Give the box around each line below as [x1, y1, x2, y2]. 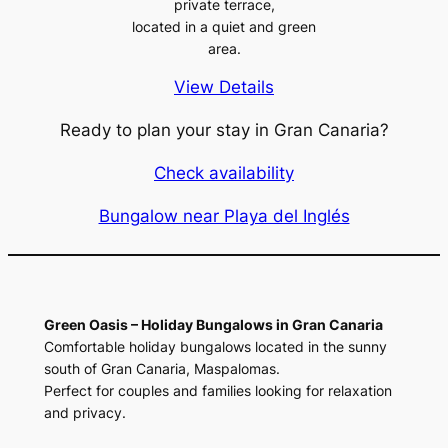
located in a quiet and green [132, 17, 316, 35]
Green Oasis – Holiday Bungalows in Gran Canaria [43, 316, 383, 334]
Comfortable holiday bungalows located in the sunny [43, 338, 387, 356]
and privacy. [43, 404, 126, 422]
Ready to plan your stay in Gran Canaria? [59, 119, 389, 140]
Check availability [154, 162, 294, 183]
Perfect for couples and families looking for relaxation [43, 382, 392, 400]
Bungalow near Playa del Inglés [98, 205, 350, 226]
